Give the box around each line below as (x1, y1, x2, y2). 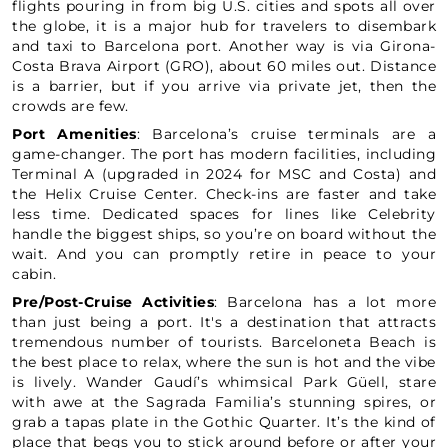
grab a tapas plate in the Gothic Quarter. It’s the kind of (12, 413, 436, 431)
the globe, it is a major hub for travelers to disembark (12, 17, 436, 35)
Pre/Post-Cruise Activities (12, 293, 215, 311)
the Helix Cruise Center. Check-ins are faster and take (12, 185, 436, 203)
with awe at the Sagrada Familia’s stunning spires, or (12, 393, 436, 411)
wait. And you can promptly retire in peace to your (12, 245, 436, 263)
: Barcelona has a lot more (214, 293, 437, 311)
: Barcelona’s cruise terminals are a (136, 125, 437, 143)
